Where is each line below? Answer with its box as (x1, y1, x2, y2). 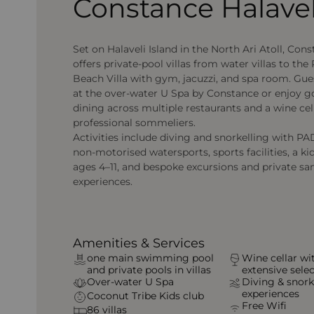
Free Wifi (241, 299, 287, 313)
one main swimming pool (87, 252, 214, 265)
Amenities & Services (73, 235, 205, 251)
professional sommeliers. (73, 116, 196, 130)
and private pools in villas (87, 264, 212, 277)
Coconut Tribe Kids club (87, 289, 205, 303)
